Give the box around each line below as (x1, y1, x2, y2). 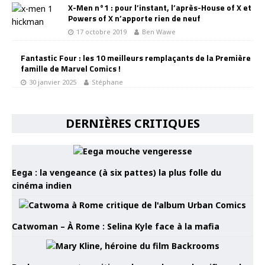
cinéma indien (12, 179, 72, 191)
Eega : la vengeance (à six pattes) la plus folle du (12, 166, 221, 178)
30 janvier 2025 (29, 77, 76, 86)
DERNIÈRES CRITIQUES (65, 115, 200, 131)
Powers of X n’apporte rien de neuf (68, 11, 201, 24)
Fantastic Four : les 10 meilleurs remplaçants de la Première (21, 51, 251, 64)
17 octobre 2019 (76, 27, 127, 36)
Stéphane (92, 77, 123, 86)
